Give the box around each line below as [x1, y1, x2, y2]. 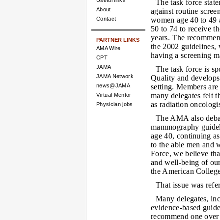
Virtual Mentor [96, 92, 132, 98]
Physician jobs [96, 101, 133, 107]
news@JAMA [96, 82, 130, 88]
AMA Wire [96, 45, 121, 51]
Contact [96, 16, 116, 22]
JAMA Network [96, 73, 134, 79]
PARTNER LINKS [96, 37, 139, 43]
